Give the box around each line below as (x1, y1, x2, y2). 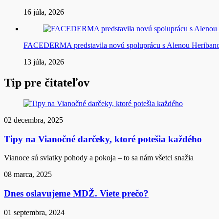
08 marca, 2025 (4, 170, 52, 179)
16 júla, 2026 (23, 8, 64, 17)
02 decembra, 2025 (4, 115, 63, 124)
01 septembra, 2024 (4, 208, 65, 217)
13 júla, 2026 (23, 58, 64, 66)
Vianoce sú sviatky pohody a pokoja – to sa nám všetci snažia (4, 153, 194, 162)
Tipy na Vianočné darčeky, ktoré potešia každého (4, 133, 202, 144)
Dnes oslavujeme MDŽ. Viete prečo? (4, 188, 149, 198)
